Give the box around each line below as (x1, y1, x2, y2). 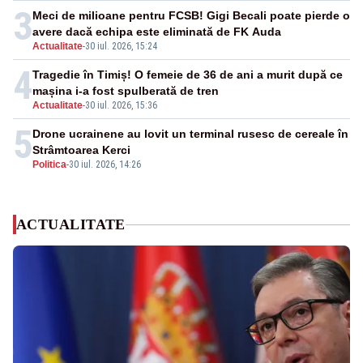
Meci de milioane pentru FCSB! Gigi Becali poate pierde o (32, 9, 350, 23)
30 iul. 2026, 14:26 (69, 159, 141, 171)
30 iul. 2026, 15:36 (85, 100, 157, 112)
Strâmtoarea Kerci (32, 143, 130, 157)
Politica (32, 159, 66, 171)
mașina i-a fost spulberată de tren (32, 84, 219, 98)
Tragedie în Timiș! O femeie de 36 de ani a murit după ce (32, 68, 343, 82)
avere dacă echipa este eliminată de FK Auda (32, 25, 281, 39)
